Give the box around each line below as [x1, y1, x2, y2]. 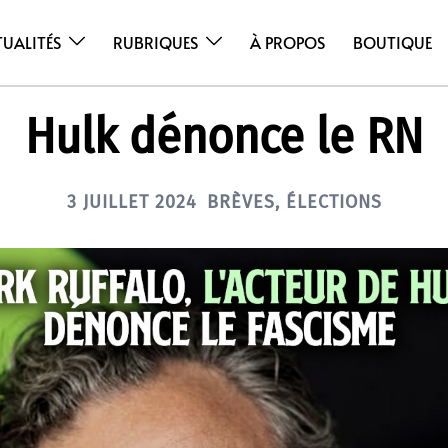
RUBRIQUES [113, 31, 199, 54]
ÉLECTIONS [285, 190, 382, 213]
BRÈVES [206, 190, 275, 213]
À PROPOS [250, 31, 326, 54]
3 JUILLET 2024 [66, 190, 197, 213]
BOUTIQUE [353, 31, 433, 54]
